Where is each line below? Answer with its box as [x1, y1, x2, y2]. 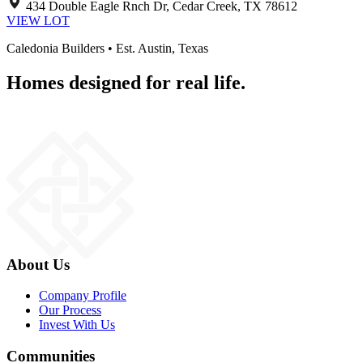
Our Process [39, 303, 101, 318]
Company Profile [39, 288, 126, 303]
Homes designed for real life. [6, 71, 246, 93]
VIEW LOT [6, 14, 70, 28]
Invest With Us [39, 318, 115, 332]
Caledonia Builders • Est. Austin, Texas [6, 41, 208, 56]
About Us [6, 255, 70, 273]
